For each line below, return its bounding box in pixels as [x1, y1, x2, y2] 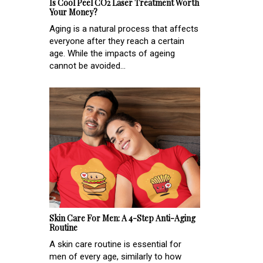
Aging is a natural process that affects [49, 23, 198, 35]
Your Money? [49, 6, 97, 18]
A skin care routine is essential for [49, 239, 181, 250]
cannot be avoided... [49, 60, 126, 72]
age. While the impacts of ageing [49, 48, 175, 59]
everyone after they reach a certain [49, 36, 184, 47]
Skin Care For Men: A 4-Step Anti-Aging [49, 213, 195, 224]
